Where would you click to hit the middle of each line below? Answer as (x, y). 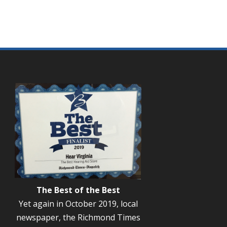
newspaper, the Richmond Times (78, 218)
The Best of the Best (78, 190)
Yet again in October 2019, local (78, 204)
